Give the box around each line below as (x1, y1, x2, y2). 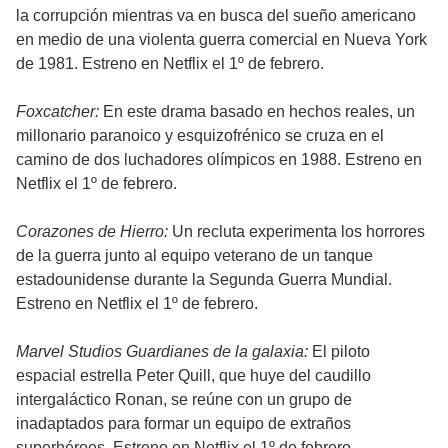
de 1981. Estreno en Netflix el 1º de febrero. (16, 55, 324, 73)
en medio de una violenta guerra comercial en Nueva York (16, 31, 427, 49)
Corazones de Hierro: (16, 223, 168, 241)
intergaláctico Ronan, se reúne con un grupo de (16, 391, 352, 409)
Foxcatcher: (16, 103, 99, 121)
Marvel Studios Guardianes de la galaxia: (16, 343, 308, 361)
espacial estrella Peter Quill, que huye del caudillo (16, 367, 371, 385)
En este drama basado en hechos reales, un (99, 103, 415, 121)
